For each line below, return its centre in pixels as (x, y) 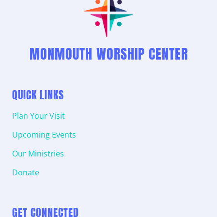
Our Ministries (38, 153)
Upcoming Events (44, 134)
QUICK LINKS (38, 94)
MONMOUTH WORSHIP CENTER (108, 54)
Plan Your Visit (39, 116)
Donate (26, 172)
